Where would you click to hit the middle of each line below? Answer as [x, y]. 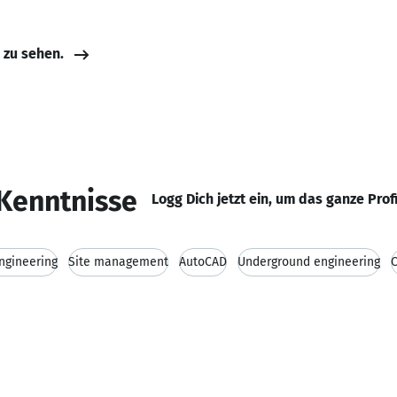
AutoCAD [203, 262]
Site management [118, 262]
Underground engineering [309, 262]
